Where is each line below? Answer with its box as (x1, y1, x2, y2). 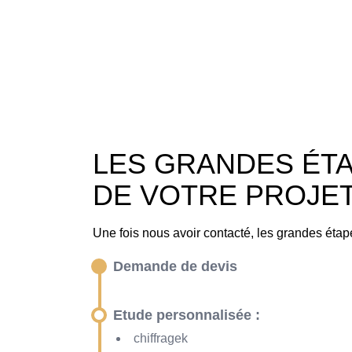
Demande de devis (113, 258, 237, 275)
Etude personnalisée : (113, 307, 260, 324)
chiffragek (134, 332, 188, 346)
